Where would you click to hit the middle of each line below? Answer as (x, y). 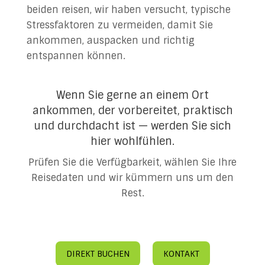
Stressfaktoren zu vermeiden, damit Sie (119, 25)
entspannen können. (76, 56)
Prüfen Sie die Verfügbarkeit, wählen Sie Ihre (132, 162)
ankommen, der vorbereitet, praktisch (132, 111)
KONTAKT (181, 254)
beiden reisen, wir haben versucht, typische (128, 10)
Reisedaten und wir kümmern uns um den (132, 178)
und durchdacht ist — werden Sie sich (132, 126)
